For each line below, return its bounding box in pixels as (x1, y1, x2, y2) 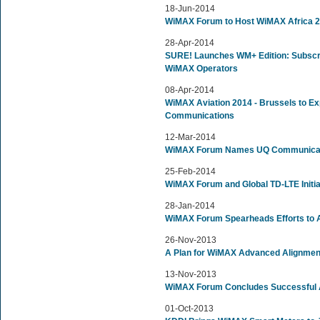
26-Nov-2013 (165, 235, 216, 245)
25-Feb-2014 (165, 166, 216, 176)
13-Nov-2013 (165, 269, 216, 279)
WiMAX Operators (165, 64, 238, 74)
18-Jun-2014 (165, 4, 215, 14)
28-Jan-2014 (165, 201, 215, 211)
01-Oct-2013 (165, 304, 214, 314)
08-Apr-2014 (165, 85, 214, 95)
